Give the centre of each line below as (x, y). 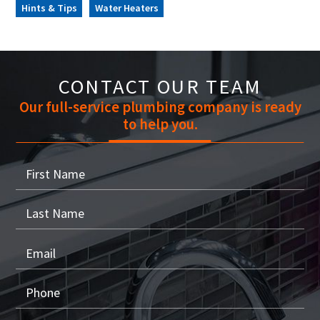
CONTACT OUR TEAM (160, 86)
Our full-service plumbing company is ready (160, 107)
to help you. (160, 124)
